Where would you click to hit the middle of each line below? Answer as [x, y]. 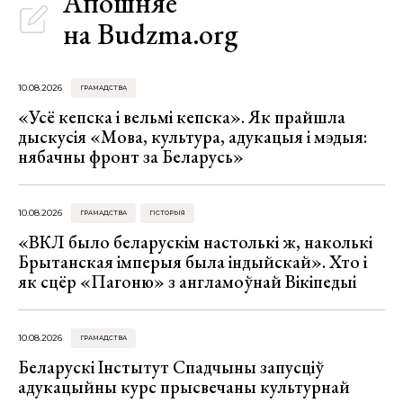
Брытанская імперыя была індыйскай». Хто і [193, 261]
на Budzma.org [150, 35]
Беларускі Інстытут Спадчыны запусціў [171, 367]
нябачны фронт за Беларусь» [131, 156]
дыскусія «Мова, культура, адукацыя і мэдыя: [193, 136]
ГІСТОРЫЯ [167, 212]
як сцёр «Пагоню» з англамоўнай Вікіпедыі [187, 281]
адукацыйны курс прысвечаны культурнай [184, 387]
